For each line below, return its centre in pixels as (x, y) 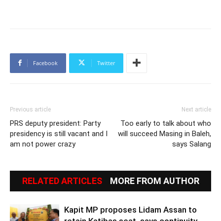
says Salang (192, 144)
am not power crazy (43, 144)
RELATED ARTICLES (62, 181)
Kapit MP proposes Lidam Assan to (130, 209)
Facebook (45, 63)
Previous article (30, 109)
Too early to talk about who (166, 123)
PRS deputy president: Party (55, 123)
